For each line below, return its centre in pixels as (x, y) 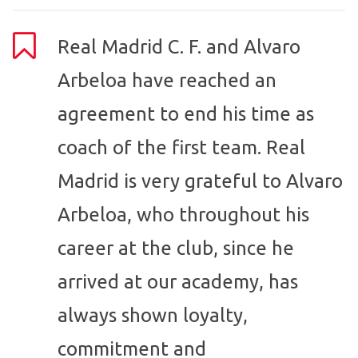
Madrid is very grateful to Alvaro (200, 181)
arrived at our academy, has (178, 282)
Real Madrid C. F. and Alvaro (179, 47)
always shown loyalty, (153, 316)
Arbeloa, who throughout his (183, 215)
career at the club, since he (176, 249)
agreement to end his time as (186, 114)
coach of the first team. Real (181, 148)
